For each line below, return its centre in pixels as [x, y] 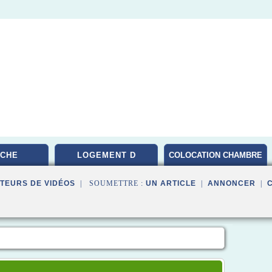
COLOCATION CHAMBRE [216, 155]
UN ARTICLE [171, 183]
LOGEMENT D [106, 155]
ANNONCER [232, 183]
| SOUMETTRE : [110, 183]
